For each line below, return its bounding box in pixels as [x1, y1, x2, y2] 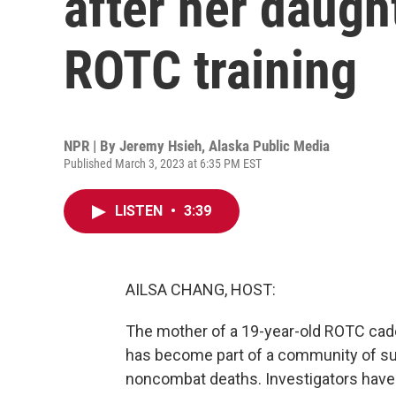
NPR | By [64, 137, 119, 155]
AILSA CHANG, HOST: [126, 280, 276, 299]
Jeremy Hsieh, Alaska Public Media [119, 137, 330, 155]
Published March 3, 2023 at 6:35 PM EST [64, 156, 262, 171]
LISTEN [115, 202, 166, 219]
